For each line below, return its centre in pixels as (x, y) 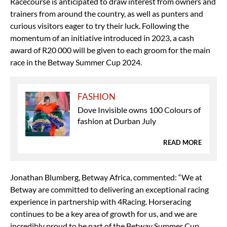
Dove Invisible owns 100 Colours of (139, 109)
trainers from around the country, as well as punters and (107, 13)
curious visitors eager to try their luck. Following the (100, 25)
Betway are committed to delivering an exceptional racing (109, 189)
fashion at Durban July (117, 121)
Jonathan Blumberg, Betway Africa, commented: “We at (106, 177)
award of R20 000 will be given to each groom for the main (110, 50)
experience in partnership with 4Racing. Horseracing (101, 201)
